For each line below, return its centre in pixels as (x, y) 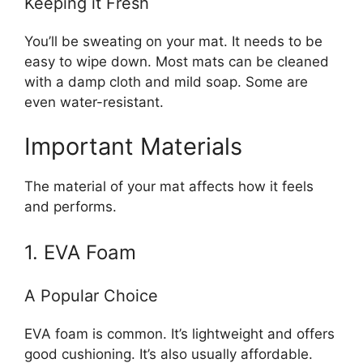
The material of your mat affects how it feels (169, 187)
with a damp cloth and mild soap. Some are (166, 81)
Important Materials (133, 147)
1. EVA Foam (80, 252)
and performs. (70, 207)
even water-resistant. (94, 102)
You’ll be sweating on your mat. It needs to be (173, 41)
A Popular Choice (91, 295)
